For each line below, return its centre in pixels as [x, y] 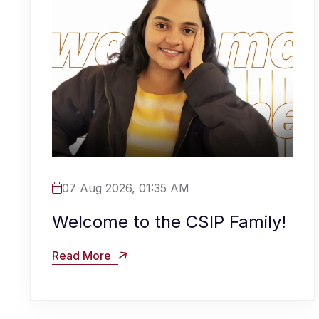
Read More [83, 255]
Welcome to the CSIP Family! [169, 221]
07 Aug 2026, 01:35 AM [126, 188]
